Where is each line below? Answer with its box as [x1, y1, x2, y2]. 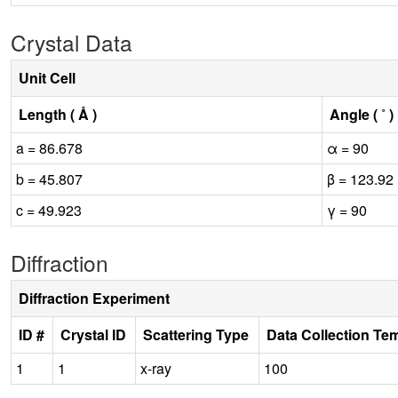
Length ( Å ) [19, 103, 97, 124]
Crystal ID [60, 323, 126, 345]
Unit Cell [19, 67, 76, 88]
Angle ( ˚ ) [330, 103, 394, 124]
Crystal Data [11, 26, 132, 58]
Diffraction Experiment [19, 287, 170, 308]
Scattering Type [143, 323, 249, 345]
